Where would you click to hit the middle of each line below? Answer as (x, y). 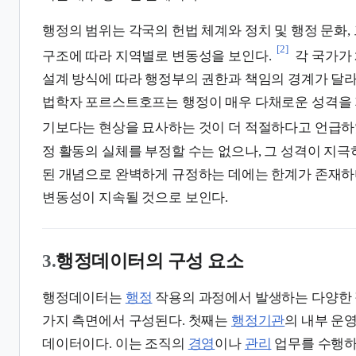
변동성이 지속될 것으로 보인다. (135, 197)
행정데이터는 (84, 297)
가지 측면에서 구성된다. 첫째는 (137, 320)
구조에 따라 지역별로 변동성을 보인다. (157, 56)
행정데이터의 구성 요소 (150, 260)
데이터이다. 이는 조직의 (115, 343)
